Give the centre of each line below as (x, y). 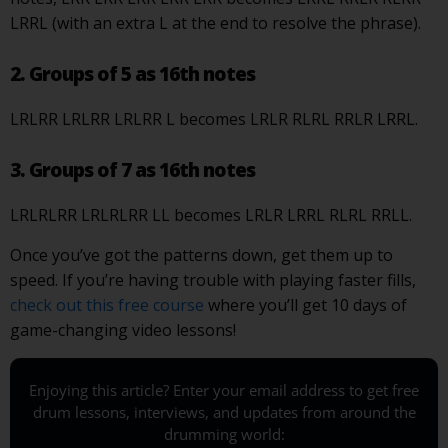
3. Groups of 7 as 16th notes (132, 169)
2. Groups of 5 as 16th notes (132, 73)
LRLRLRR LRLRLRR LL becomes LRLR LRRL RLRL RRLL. (211, 214)
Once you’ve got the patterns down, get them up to (201, 254)
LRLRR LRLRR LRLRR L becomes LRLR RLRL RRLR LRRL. (214, 118)
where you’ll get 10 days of (305, 304)
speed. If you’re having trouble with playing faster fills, (213, 279)
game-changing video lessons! (123, 329)
